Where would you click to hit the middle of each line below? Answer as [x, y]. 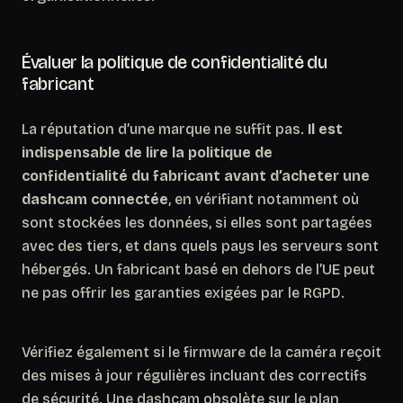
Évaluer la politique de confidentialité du [175, 62]
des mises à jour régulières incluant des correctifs [194, 375]
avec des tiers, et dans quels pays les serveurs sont [200, 246]
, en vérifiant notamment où [264, 199]
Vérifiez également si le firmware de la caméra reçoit [201, 352]
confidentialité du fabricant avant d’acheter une [196, 175]
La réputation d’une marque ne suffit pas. [165, 129]
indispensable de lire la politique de [147, 152]
